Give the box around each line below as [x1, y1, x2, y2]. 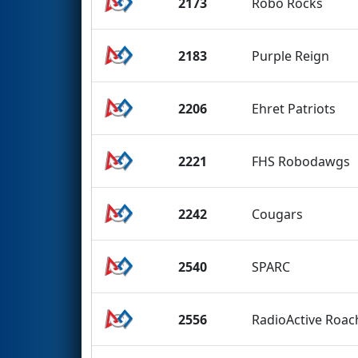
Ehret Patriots [252, 99, 336, 117]
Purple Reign [252, 46, 330, 65]
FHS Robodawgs [252, 152, 351, 170]
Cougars [252, 205, 304, 223]
